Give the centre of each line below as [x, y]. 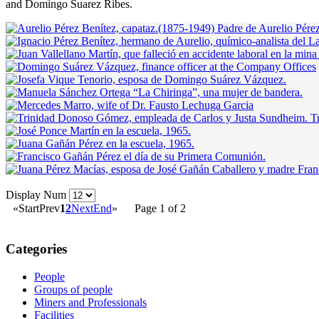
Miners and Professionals [90, 302]
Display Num [37, 195]
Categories [36, 249]
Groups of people [73, 289]
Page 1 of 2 [160, 209]
